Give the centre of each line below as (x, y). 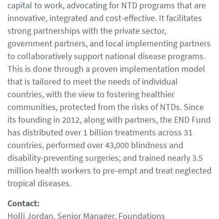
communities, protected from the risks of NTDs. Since (106, 107)
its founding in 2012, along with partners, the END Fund (109, 120)
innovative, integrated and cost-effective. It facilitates (105, 18)
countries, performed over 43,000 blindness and (95, 145)
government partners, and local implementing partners (109, 43)
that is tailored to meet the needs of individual (93, 81)
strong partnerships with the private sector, (87, 31)
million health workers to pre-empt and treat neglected (109, 170)
